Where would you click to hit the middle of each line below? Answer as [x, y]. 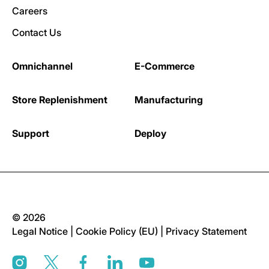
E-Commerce [165, 66]
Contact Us [37, 33]
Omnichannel [42, 66]
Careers [30, 11]
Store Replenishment [60, 100]
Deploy [150, 134]
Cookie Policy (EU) [118, 231]
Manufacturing [169, 100]
